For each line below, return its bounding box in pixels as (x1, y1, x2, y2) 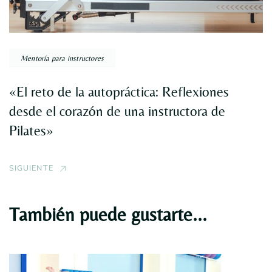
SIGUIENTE (9, 163, 53, 173)
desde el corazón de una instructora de (9, 103, 225, 120)
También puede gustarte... (9, 203, 207, 226)
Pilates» (9, 123, 53, 139)
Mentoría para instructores (21, 53, 104, 63)
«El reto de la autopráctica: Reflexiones (9, 84, 229, 100)
